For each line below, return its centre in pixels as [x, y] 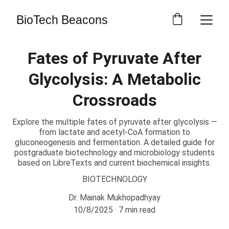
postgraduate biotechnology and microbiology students [114, 153]
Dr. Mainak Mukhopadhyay [114, 198]
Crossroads [114, 100]
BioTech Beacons [62, 20]
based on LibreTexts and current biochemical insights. [114, 163]
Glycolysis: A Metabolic [114, 79]
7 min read [137, 210]
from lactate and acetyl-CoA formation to [114, 132]
